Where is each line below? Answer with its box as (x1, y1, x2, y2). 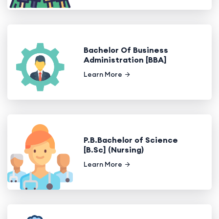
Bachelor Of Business (83, 44, 168, 55)
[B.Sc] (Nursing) (83, 144, 144, 154)
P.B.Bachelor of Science (83, 134, 178, 145)
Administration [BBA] (83, 54, 167, 65)
